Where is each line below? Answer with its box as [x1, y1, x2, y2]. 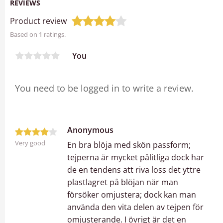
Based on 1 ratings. [10, 30, 66, 39]
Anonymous [67, 124, 113, 136]
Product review [10, 15, 67, 27]
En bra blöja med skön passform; [67, 139, 191, 151]
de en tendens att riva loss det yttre [67, 164, 201, 176]
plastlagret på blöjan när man [67, 177, 178, 188]
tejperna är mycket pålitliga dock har [67, 152, 204, 163]
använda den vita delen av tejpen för [67, 202, 204, 213]
